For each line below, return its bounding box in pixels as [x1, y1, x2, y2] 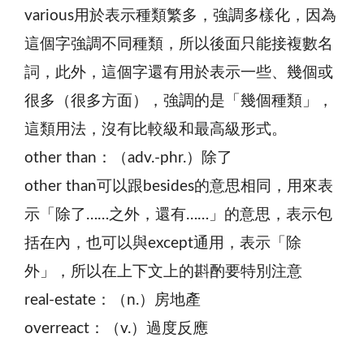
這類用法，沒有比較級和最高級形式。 [24, 121, 287, 137]
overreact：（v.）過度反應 [24, 320, 208, 336]
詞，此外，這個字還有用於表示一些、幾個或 [24, 64, 333, 80]
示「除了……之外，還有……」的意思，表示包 [24, 206, 332, 223]
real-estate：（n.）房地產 [24, 292, 201, 308]
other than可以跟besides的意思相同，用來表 [24, 178, 333, 194]
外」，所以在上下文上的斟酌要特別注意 [24, 263, 302, 279]
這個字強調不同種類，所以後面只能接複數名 [24, 36, 333, 52]
